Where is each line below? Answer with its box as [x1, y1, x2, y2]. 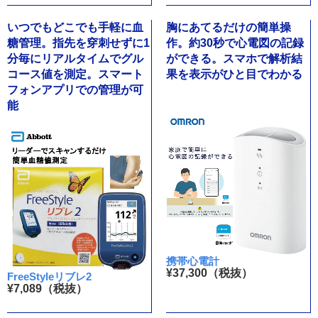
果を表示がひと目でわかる [165, 67, 302, 80]
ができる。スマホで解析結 [165, 52, 302, 65]
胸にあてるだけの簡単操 [165, 21, 291, 33]
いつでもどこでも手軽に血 [7, 21, 143, 33]
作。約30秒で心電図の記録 [165, 36, 304, 49]
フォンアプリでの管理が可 [7, 83, 143, 96]
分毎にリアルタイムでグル [7, 52, 143, 65]
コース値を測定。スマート [7, 67, 143, 80]
